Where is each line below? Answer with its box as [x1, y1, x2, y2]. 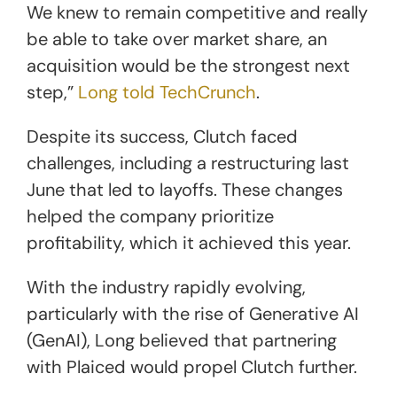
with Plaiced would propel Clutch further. [27, 354, 357, 378]
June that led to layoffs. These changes [27, 177, 343, 201]
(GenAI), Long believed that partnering [27, 328, 337, 352]
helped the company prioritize [27, 204, 274, 228]
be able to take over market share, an [27, 27, 327, 51]
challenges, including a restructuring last [27, 151, 349, 175]
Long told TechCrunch [78, 80, 256, 104]
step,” [27, 80, 78, 104]
